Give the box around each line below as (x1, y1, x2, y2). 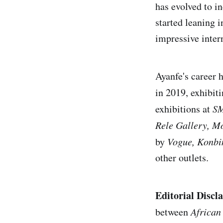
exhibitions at (155, 102, 213, 115)
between (155, 205, 191, 219)
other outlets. (155, 150, 209, 164)
